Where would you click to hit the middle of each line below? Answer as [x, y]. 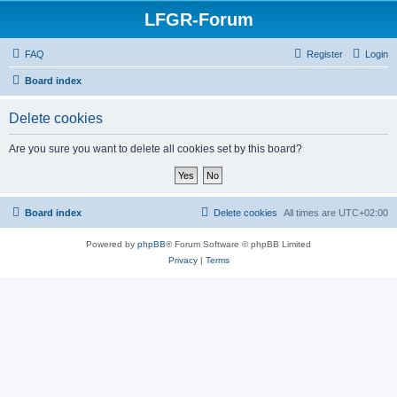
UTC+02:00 [363, 213]
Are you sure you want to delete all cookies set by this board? [156, 149]
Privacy [183, 260]
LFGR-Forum [198, 19]
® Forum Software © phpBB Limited [238, 244]
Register [325, 54]
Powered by [112, 244]
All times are [311, 213]
